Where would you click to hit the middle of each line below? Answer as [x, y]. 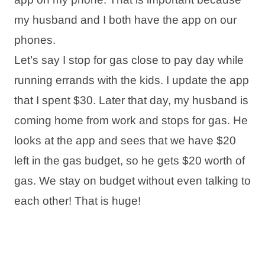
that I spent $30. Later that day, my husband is [131, 100]
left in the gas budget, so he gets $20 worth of [130, 160]
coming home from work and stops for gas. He [131, 120]
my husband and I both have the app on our [125, 20]
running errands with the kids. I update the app [132, 80]
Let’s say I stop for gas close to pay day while [129, 60]
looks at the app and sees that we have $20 [125, 140]
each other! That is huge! [77, 201]
